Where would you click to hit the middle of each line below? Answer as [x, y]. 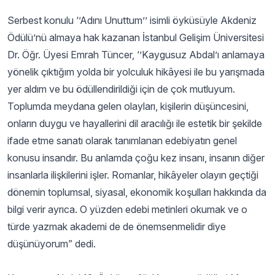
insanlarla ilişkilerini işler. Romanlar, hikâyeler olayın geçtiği [133, 175]
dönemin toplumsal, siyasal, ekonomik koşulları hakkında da [137, 192]
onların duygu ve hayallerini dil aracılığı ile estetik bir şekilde [135, 123]
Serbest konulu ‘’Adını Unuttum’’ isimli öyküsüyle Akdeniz [132, 20]
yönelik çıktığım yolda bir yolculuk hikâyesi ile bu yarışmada [136, 72]
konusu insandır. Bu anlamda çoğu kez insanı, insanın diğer [136, 158]
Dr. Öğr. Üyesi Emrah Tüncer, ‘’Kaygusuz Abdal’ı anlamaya [136, 55]
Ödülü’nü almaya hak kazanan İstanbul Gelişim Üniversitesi [136, 37]
